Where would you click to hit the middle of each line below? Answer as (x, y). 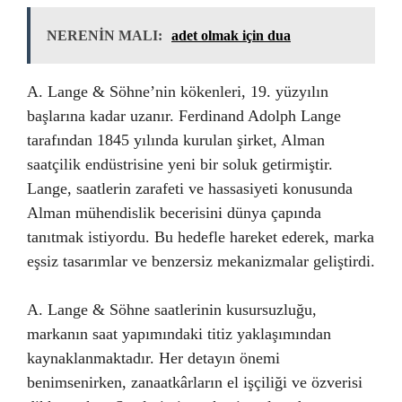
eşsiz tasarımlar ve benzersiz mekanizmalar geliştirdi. (201, 262)
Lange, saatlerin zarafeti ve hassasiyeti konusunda (190, 189)
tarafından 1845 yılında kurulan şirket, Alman (176, 140)
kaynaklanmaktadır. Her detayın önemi (153, 358)
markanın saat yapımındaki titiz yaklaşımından (179, 334)
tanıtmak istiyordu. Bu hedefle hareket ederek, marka (201, 237)
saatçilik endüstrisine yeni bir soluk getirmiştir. (180, 165)
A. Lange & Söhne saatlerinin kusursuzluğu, (172, 310)
